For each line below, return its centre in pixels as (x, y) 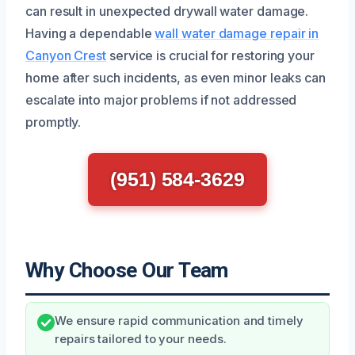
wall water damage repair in (237, 34)
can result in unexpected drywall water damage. (167, 11)
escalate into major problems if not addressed (161, 100)
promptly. (53, 122)
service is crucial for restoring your (211, 56)
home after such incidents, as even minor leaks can (176, 78)
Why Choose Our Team (127, 271)
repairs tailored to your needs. (141, 340)
